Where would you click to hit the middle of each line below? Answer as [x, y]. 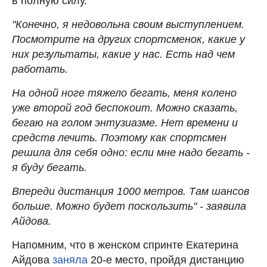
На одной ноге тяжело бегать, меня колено [124, 93]
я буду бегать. [49, 167]
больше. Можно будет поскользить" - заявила [129, 206]
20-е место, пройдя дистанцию [166, 260]
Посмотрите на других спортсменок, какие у [128, 39]
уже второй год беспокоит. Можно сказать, [125, 108]
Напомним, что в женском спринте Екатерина [125, 245]
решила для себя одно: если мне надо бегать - [131, 152]
